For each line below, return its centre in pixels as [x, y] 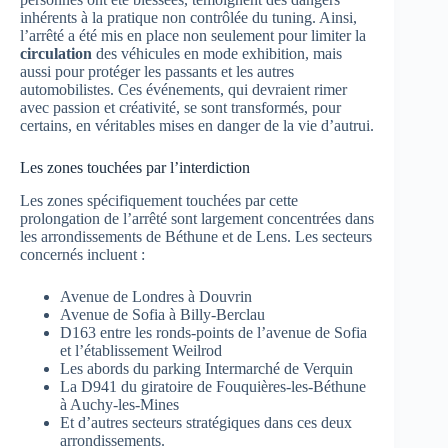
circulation [56, 53]
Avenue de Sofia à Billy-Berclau [162, 314]
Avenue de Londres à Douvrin [156, 296]
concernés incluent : [82, 254]
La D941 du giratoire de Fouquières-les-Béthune [213, 386]
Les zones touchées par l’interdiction [135, 167]
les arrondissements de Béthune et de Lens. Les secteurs [196, 236]
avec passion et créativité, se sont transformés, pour [180, 107]
